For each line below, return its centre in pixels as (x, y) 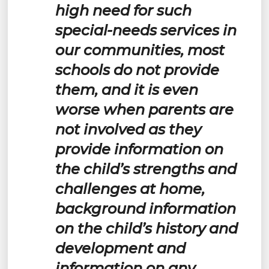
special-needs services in (146, 30)
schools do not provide (137, 70)
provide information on (139, 149)
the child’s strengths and (146, 169)
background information (145, 208)
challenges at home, (130, 189)
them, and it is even (126, 89)
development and (120, 248)
